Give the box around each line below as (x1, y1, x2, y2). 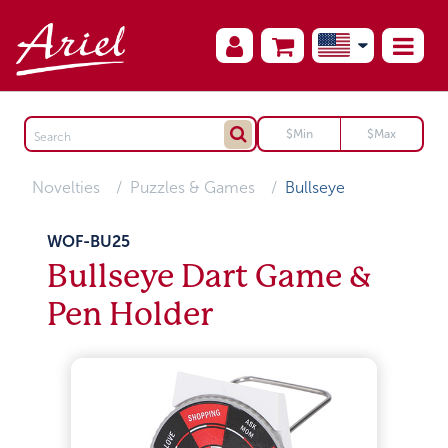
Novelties (32, 179, 101, 196)
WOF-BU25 (47, 233, 131, 250)
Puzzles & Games (130, 179, 256, 196)
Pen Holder (47, 296, 214, 333)
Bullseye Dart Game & (47, 258, 373, 295)
